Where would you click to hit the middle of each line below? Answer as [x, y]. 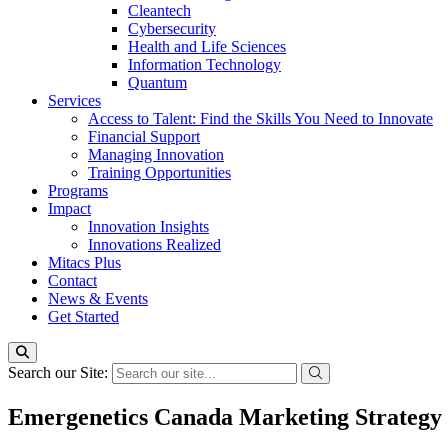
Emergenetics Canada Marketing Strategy [225, 416]
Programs [78, 190]
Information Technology [204, 64]
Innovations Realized [154, 244]
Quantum [157, 82]
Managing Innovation [156, 154]
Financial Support [144, 136]
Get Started [83, 316]
